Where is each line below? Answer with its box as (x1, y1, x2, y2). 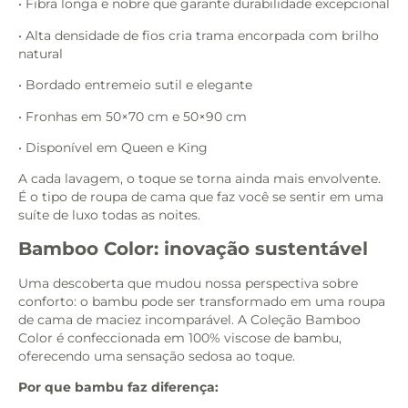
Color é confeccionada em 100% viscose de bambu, (18, 329, 342, 346)
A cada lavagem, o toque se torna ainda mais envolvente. (18, 170, 381, 188)
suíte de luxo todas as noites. (18, 207, 200, 224)
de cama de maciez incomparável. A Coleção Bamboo (18, 311, 361, 328)
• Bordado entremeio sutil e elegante (18, 76, 252, 94)
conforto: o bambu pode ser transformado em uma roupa (18, 292, 385, 310)
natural (18, 45, 63, 62)
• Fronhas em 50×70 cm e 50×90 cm (18, 107, 247, 125)
